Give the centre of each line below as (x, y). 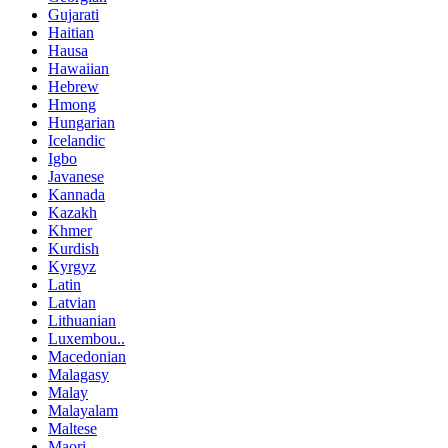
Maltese (72, 428)
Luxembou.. (86, 338)
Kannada (76, 194)
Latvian (72, 302)
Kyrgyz (72, 266)
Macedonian (87, 356)
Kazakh (72, 212)
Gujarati (73, 14)
